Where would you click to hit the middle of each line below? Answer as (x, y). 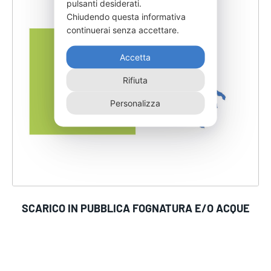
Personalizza (135, 103)
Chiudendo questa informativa (126, 16)
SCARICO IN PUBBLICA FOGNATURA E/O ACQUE (135, 208)
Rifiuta (135, 80)
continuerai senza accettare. (124, 30)
